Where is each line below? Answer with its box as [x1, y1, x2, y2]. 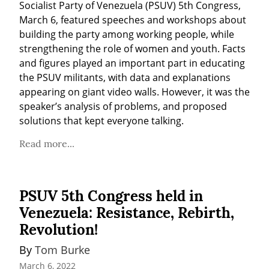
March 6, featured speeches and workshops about [19, 13, 246, 26]
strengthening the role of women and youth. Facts [19, 41, 246, 55]
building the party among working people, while [19, 27, 234, 41]
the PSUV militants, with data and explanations [19, 70, 231, 84]
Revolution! [19, 220, 98, 239]
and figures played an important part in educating [19, 56, 245, 70]
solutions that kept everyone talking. [19, 113, 184, 127]
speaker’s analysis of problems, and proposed [19, 99, 227, 113]
